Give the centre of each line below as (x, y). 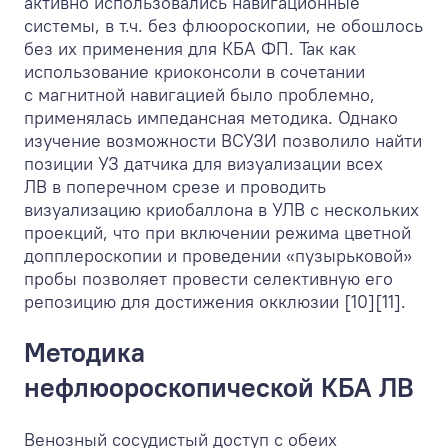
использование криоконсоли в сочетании (194, 71)
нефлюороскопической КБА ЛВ (219, 387)
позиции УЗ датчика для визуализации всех (203, 163)
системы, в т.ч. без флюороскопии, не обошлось (223, 25)
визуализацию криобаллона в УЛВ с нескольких (221, 209)
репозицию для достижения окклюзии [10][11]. (215, 301)
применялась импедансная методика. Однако (211, 117)
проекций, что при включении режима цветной (217, 232)
